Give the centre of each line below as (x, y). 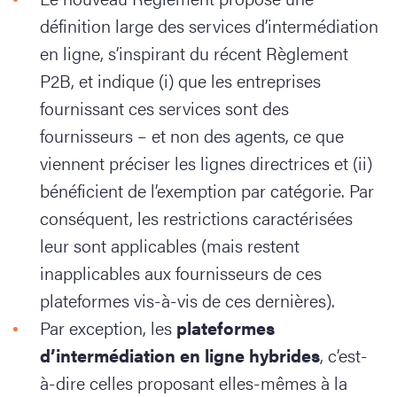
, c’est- (344, 355)
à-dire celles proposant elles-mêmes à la (194, 382)
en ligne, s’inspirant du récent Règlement (194, 53)
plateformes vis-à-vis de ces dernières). (190, 300)
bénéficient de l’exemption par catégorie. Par (207, 190)
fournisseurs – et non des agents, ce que (192, 135)
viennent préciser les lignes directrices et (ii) (206, 163)
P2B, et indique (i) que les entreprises (180, 80)
